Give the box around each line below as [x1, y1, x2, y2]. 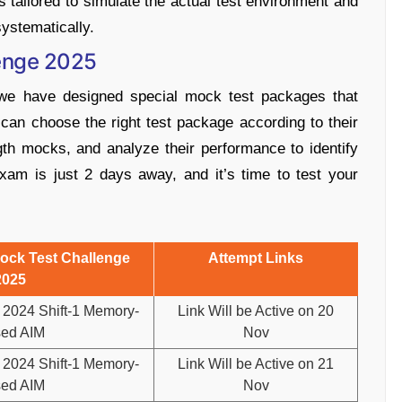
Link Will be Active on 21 [178, 356, 334, 371]
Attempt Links [208, 250, 303, 266]
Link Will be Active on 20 [178, 303, 334, 319]
